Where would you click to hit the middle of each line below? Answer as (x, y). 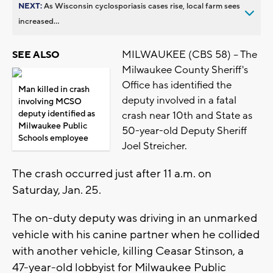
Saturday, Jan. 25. (58, 190)
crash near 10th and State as (187, 115)
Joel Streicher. (156, 146)
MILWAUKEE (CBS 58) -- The (190, 55)
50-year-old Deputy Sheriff (184, 131)
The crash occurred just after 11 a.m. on (112, 173)
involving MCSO (50, 101)
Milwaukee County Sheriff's (185, 70)
